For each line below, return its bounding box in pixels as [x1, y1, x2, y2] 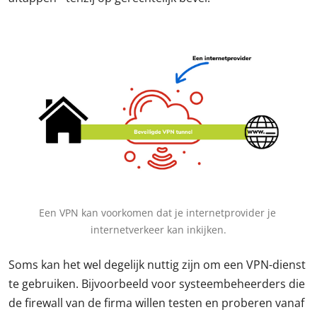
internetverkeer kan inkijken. [91, 223, 226, 237]
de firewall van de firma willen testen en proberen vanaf [8, 295, 304, 311]
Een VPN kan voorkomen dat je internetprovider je [38, 206, 276, 220]
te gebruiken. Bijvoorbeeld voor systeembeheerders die [8, 276, 305, 292]
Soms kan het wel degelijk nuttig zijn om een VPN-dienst [8, 257, 306, 273]
